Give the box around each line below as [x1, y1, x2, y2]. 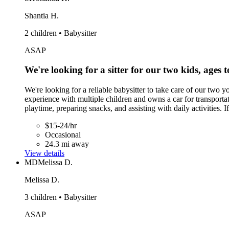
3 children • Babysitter [25, 192, 97, 201]
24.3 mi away [45, 139, 89, 148]
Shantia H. [25, 11, 59, 20]
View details [25, 148, 64, 157]
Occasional [45, 130, 81, 139]
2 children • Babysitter [25, 28, 97, 37]
